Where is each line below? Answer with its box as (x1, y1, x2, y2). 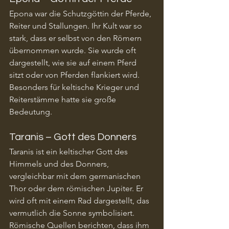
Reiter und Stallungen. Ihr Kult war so (9, 20, 144, 31)
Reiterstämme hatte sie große (9, 94, 118, 104)
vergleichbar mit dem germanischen (9, 171, 143, 181)
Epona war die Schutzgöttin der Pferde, (9, 8, 153, 18)
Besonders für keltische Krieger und (9, 82, 141, 92)
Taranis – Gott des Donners (9, 131, 136, 142)
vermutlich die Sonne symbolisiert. (9, 208, 136, 218)
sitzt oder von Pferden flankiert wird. (9, 70, 142, 80)
